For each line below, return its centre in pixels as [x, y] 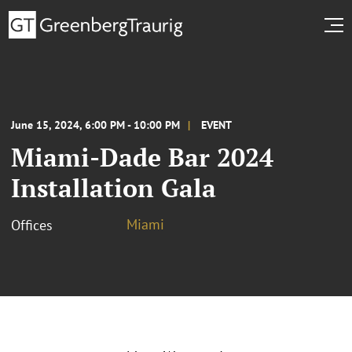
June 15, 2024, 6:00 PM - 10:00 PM [95, 125]
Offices [32, 225]
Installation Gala [114, 187]
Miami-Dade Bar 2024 [142, 157]
